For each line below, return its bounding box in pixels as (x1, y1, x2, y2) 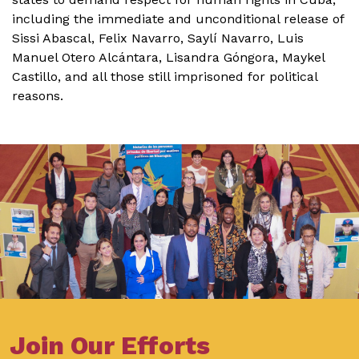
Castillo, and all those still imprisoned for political (12, 69, 317, 84)
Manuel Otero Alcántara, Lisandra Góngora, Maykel (12, 50, 325, 65)
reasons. (12, 88, 63, 103)
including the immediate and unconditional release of (12, 11, 344, 26)
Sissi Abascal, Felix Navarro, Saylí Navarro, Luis (12, 30, 304, 46)
